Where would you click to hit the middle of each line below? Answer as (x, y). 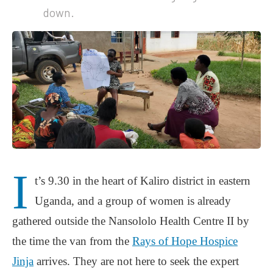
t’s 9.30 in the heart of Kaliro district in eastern (143, 180)
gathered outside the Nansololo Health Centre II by (131, 221)
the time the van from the (72, 241)
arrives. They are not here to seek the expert (136, 261)
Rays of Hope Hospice (185, 241)
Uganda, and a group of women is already (133, 200)
